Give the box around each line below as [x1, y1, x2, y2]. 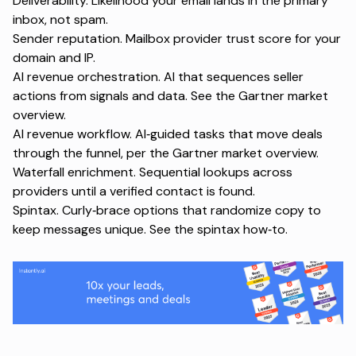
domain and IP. [13, 49, 95, 67]
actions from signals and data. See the [13, 87, 238, 105]
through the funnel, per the [13, 145, 172, 162]
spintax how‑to [197, 221, 285, 238]
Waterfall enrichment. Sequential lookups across [13, 164, 292, 181]
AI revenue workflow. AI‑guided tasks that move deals [13, 126, 323, 143]
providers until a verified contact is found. [13, 183, 255, 200]
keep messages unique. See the [13, 221, 197, 238]
